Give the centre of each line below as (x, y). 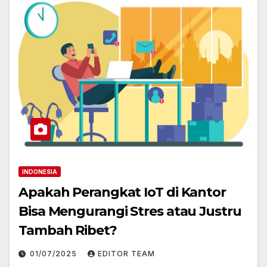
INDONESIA (40, 172)
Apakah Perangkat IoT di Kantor (122, 193)
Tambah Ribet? (68, 231)
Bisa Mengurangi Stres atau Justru (130, 212)
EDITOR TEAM (126, 254)
